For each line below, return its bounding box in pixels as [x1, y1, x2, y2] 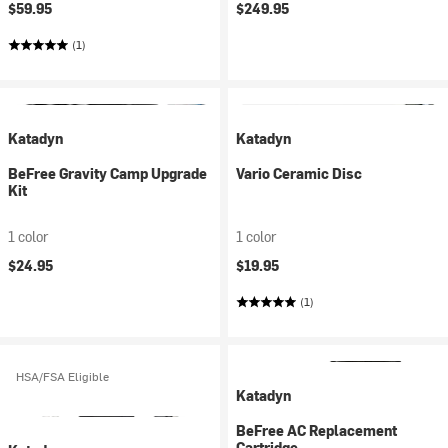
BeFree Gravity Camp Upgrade [8, 164, 207, 183]
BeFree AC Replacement [236, 421, 397, 440]
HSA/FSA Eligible [16, 368, 109, 384]
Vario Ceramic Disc [236, 164, 362, 183]
